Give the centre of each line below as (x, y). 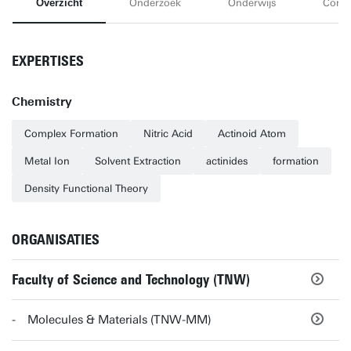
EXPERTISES (48, 61)
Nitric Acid (168, 134)
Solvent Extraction (138, 161)
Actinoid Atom (252, 134)
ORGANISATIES (56, 240)
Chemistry (42, 102)
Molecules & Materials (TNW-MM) (119, 320)
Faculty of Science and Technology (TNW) (131, 279)
